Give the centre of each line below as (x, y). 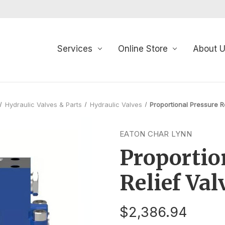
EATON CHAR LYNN (156, 134)
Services (75, 48)
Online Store (143, 48)
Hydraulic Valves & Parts (43, 104)
